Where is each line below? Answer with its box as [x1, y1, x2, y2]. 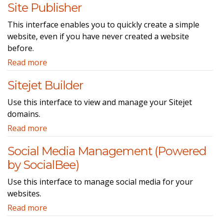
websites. [7, 188, 41, 199]
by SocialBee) [7, 157, 79, 172]
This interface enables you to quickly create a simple [7, 19, 199, 30]
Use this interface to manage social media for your [7, 176, 193, 187]
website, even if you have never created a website [7, 30, 189, 42]
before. [7, 42, 34, 54]
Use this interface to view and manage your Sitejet [7, 96, 192, 108]
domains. [7, 108, 40, 119]
